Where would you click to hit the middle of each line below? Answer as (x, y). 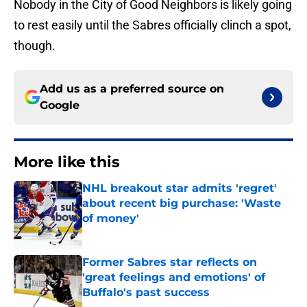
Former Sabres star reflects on (170, 262)
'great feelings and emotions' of (174, 278)
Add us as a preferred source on (132, 89)
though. (35, 46)
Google (60, 106)
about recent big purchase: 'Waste (182, 204)
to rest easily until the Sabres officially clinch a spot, (152, 25)
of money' (111, 219)
